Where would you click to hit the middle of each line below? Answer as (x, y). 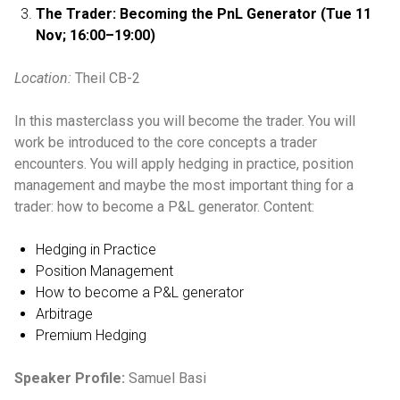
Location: (45, 78)
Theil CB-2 (108, 78)
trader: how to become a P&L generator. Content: (164, 207)
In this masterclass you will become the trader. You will (185, 121)
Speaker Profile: (70, 378)
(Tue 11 (346, 14)
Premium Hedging (93, 335)
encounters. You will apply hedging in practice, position (184, 164)
